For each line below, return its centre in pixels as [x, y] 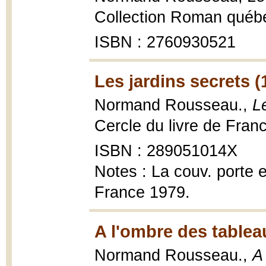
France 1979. [142, 192]
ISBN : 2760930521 [165, 42]
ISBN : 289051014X [166, 151]
